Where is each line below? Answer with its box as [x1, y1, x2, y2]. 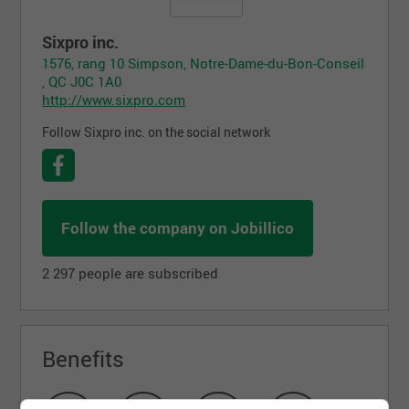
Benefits [42, 343, 125, 373]
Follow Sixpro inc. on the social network [42, 123, 271, 141]
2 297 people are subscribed [42, 263, 219, 282]
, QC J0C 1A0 [42, 71, 122, 90]
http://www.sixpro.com [42, 89, 186, 109]
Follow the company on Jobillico [61, 216, 295, 238]
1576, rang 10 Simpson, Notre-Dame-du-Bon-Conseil [42, 53, 365, 72]
